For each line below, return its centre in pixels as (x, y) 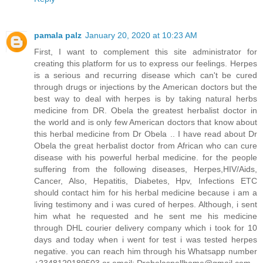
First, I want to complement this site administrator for (146, 52)
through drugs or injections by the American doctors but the (146, 87)
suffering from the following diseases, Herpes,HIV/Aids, (146, 169)
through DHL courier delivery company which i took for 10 (146, 228)
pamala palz (58, 36)
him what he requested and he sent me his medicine (146, 216)
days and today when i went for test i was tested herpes (146, 240)
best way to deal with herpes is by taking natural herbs (146, 99)
